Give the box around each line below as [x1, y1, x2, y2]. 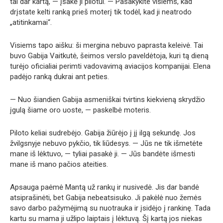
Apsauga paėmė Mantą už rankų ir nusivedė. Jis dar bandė [10, 183, 199, 192]
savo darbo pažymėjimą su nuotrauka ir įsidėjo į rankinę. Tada [10, 204, 211, 213]
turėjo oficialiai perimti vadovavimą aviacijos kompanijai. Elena [10, 62, 211, 71]
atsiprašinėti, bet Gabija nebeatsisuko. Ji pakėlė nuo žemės [10, 193, 202, 202]
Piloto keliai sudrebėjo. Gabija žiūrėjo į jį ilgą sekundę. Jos [10, 128, 196, 137]
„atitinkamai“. [10, 18, 52, 27]
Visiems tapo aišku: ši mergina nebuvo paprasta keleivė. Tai [10, 41, 203, 50]
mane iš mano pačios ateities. [10, 160, 108, 169]
